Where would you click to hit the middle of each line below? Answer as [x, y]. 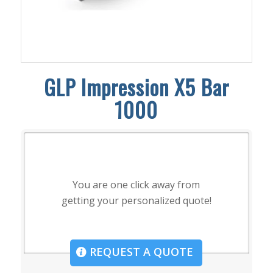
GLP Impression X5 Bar [136, 87]
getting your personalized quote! [136, 201]
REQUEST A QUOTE [140, 251]
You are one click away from [136, 185]
